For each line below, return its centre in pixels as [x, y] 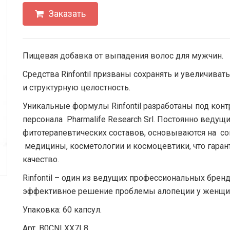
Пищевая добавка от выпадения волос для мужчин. [123, 56]
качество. [41, 159]
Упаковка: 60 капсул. [62, 210]
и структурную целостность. [76, 88]
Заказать [66, 14]
